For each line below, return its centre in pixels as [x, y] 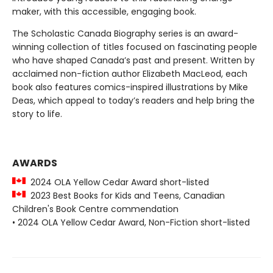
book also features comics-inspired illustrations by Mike [130, 87]
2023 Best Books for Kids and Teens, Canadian [125, 196]
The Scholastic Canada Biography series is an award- [125, 34]
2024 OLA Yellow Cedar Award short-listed [117, 182]
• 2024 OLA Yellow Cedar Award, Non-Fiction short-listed [131, 222]
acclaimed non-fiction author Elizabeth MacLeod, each [130, 74]
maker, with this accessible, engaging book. [104, 12]
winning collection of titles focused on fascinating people [135, 47]
